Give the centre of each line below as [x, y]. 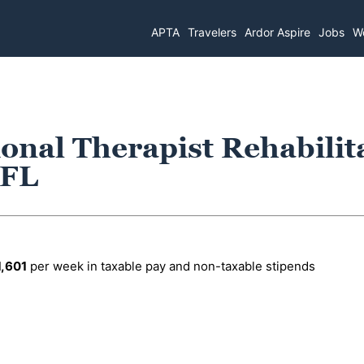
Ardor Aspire [278, 32]
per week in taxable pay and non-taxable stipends [171, 266]
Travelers [212, 32]
